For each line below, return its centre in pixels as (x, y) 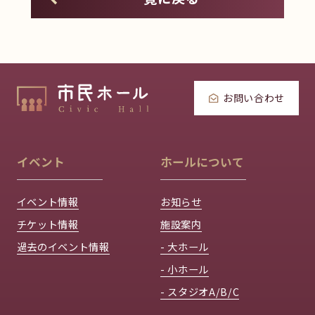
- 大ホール (185, 247)
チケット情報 (47, 224)
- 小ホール (185, 269)
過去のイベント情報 (63, 247)
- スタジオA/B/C (200, 292)
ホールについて (202, 162)
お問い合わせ (253, 98)
